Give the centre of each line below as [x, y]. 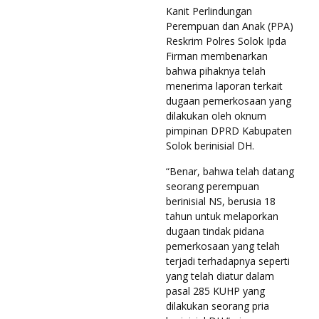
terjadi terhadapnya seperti [228, 261]
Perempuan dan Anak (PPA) [230, 26]
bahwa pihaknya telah [216, 70]
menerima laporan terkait [224, 85]
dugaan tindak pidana [215, 231]
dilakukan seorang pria [218, 305]
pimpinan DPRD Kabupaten [229, 130]
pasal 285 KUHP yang [215, 291]
